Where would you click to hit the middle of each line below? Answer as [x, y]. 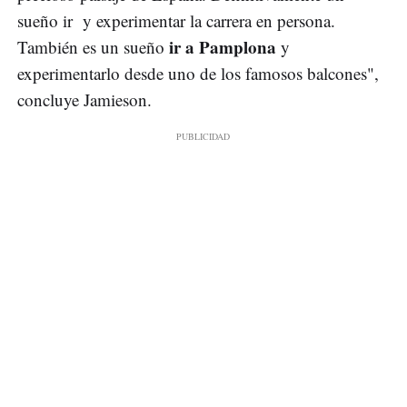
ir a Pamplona [220, 47]
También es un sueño [91, 47]
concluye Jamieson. [87, 100]
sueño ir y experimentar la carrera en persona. [176, 21]
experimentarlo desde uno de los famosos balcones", [198, 74]
